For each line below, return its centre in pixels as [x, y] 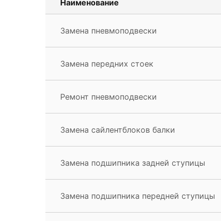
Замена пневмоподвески [109, 30]
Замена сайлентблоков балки [118, 129]
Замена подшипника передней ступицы [138, 196]
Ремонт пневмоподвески [109, 96]
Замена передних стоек [107, 63]
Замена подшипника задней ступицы [133, 163]
